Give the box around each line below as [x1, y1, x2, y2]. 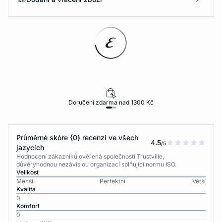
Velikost [16, 168, 39, 176]
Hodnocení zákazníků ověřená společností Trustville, [16, 153, 164, 160]
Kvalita [16, 185, 36, 193]
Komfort [16, 202, 40, 210]
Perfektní [100, 177, 126, 185]
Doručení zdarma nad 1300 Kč [68, 99, 154, 106]
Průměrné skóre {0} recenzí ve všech [16, 133, 138, 142]
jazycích [16, 143, 44, 152]
